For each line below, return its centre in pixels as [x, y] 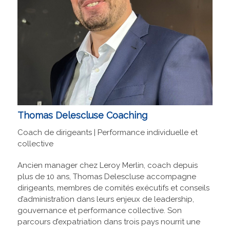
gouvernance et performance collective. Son [99, 211]
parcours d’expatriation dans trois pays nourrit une [109, 222]
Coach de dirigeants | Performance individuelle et [107, 133]
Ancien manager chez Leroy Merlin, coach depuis [107, 166]
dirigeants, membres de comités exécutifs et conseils [113, 188]
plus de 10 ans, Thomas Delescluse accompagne [107, 177]
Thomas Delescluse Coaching [82, 116]
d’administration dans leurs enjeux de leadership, [106, 199]
